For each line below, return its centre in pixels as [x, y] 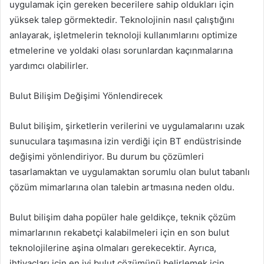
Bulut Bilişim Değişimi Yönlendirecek [86, 95]
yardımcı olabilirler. [49, 65]
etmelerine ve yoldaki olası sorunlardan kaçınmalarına [121, 50]
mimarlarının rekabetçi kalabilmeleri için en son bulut [119, 232]
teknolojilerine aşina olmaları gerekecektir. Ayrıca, [113, 247]
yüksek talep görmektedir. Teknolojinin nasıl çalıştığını [122, 19]
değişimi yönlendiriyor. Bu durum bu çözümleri [107, 156]
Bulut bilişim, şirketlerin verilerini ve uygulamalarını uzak [127, 126]
